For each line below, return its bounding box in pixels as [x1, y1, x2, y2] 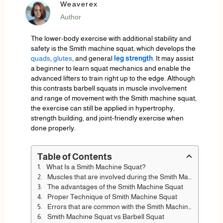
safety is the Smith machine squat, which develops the [30, 44, 196, 53]
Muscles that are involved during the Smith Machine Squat [47, 172, 188, 181]
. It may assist [152, 54, 194, 63]
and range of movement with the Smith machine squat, [30, 94, 197, 103]
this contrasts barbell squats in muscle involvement [30, 84, 187, 93]
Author [60, 12, 81, 21]
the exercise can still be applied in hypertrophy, [30, 104, 175, 112]
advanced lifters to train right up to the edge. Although [30, 74, 195, 83]
